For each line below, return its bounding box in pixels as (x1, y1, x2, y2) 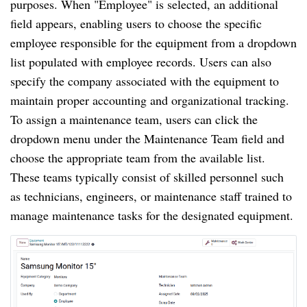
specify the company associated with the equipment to (10, 72, 279, 89)
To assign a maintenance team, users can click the (10, 110, 258, 127)
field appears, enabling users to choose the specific (10, 14, 262, 32)
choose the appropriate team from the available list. (10, 149, 265, 166)
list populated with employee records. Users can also (10, 53, 271, 70)
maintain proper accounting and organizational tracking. (10, 91, 289, 108)
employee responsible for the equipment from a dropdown (10, 34, 297, 51)
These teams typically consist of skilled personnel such (10, 168, 284, 185)
